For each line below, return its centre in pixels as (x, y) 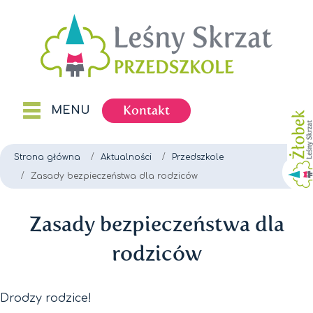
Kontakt (146, 111)
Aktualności (126, 158)
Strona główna (47, 158)
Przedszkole (198, 158)
